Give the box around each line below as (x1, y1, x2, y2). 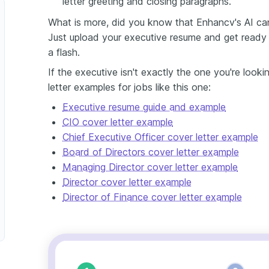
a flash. (48, 46, 80, 58)
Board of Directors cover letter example (62, 145, 239, 158)
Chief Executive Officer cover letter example (62, 130, 258, 143)
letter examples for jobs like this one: (48, 80, 211, 93)
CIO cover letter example (62, 115, 173, 128)
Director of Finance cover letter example (62, 190, 242, 203)
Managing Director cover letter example (62, 160, 238, 173)
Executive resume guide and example (62, 100, 226, 113)
